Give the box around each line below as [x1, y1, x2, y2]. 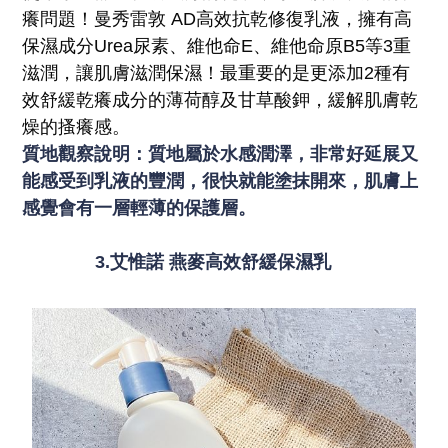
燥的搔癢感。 [22, 116, 131, 137]
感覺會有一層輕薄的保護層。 [22, 197, 280, 218]
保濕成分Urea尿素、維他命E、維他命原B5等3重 [22, 35, 412, 56]
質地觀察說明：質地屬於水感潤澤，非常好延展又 [22, 143, 419, 164]
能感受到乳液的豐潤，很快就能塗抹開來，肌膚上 [22, 170, 419, 191]
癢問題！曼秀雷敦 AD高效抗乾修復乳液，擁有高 [22, 8, 413, 29]
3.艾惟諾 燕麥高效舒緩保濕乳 [94, 251, 354, 272]
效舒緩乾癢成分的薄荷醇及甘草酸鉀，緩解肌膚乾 [22, 89, 419, 110]
